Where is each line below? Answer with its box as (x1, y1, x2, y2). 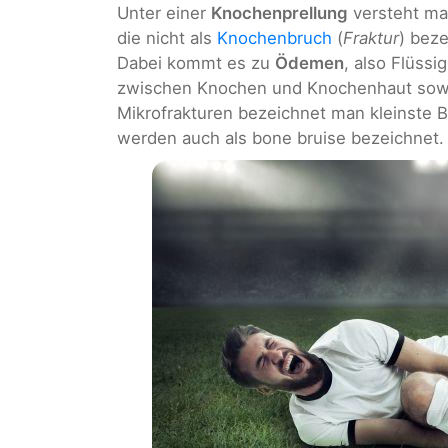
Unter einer (117, 3, 211, 24)
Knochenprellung (211, 3, 348, 24)
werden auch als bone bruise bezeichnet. (117, 128, 444, 149)
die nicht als (117, 28, 217, 49)
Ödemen (275, 53, 344, 74)
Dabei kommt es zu (117, 53, 275, 74)
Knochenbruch (217, 28, 332, 49)
